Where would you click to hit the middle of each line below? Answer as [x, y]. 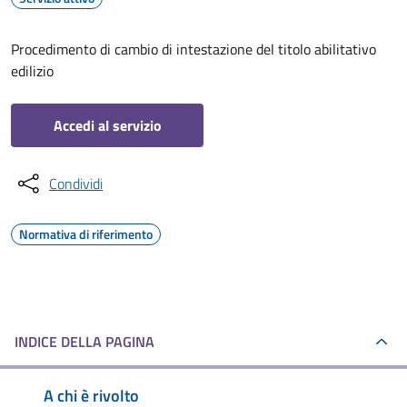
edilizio [32, 71]
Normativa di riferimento [86, 234]
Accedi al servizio [107, 125]
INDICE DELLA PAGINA [84, 342]
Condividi [76, 184]
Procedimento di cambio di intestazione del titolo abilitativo [194, 49]
